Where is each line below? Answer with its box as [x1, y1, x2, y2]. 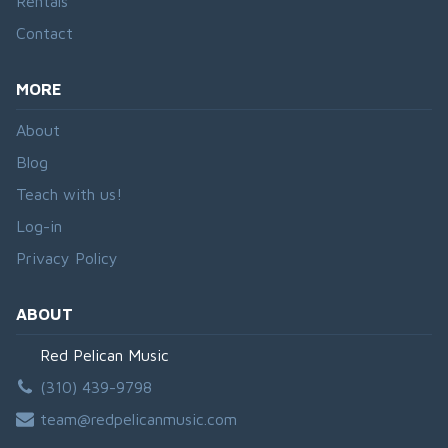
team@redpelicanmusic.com [40, 409, 237, 428]
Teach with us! [16, 184, 122, 203]
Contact [16, 23, 73, 42]
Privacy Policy [16, 248, 118, 267]
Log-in [16, 216, 62, 235]
